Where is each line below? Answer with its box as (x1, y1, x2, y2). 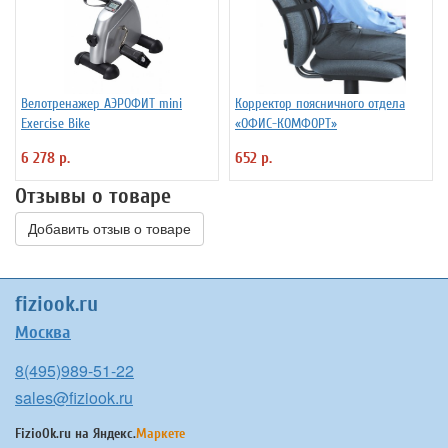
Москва (15, 322, 71, 344)
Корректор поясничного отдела (235, 95, 405, 113)
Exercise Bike (21, 115, 90, 133)
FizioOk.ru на (15, 425, 93, 443)
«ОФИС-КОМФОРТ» (235, 115, 337, 133)
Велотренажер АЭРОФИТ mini (21, 95, 182, 113)
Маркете (136, 425, 185, 443)
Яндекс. (93, 425, 136, 443)
